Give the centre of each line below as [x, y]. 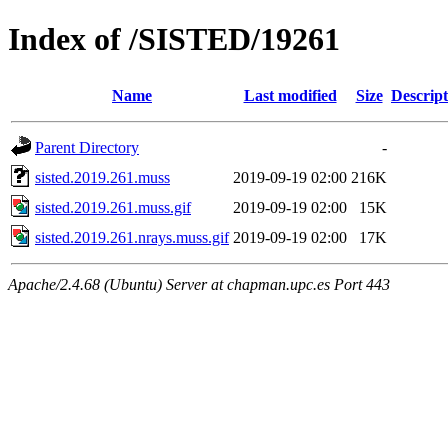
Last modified [290, 95]
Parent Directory [87, 147]
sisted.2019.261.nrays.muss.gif [132, 237]
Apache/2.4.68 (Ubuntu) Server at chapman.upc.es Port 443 [199, 284]
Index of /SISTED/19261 [174, 39]
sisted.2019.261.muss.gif [113, 207]
